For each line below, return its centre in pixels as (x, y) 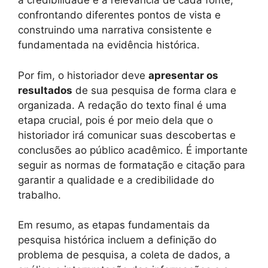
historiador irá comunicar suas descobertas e (127, 135)
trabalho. (39, 195)
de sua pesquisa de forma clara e (154, 90)
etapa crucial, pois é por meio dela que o (115, 120)
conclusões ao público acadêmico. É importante (133, 150)
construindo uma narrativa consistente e (115, 30)
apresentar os (183, 75)
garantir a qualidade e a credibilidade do (116, 180)
